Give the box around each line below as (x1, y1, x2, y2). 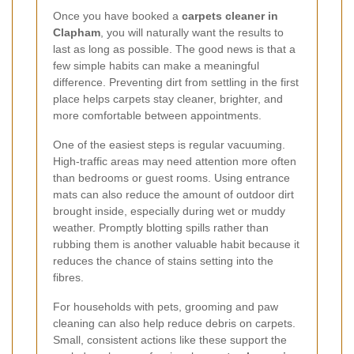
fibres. (53, 270, 84, 284)
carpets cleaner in (182, 9, 278, 22)
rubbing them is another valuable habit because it (53, 237, 299, 250)
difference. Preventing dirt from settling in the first (53, 75, 299, 88)
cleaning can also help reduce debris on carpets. (53, 316, 296, 330)
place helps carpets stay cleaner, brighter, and (53, 92, 283, 105)
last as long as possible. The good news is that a (53, 42, 296, 55)
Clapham (53, 25, 100, 39)
